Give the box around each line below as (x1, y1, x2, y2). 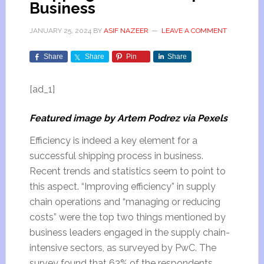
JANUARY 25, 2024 (29, 27, 91, 35)
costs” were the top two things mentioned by (29, 212, 226, 223)
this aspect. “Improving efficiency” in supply (29, 181, 216, 192)
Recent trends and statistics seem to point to (29, 166, 226, 177)
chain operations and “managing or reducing (29, 196, 220, 207)
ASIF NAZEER (103, 27, 148, 35)
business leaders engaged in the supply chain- (29, 227, 230, 238)
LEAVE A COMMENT (161, 27, 227, 35)
